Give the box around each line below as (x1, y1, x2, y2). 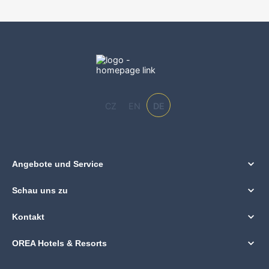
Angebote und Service (12, 159, 103, 169)
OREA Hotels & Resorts (12, 238, 107, 248)
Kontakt (12, 212, 44, 222)
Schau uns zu (12, 186, 68, 195)
